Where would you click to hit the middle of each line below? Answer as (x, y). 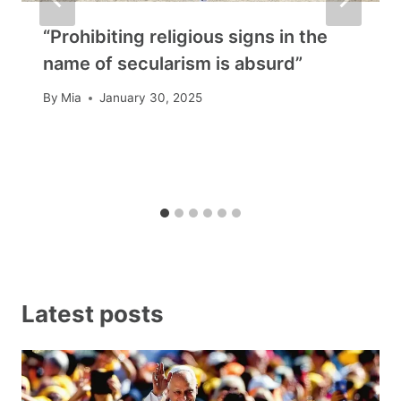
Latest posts (93, 313)
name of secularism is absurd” (173, 63)
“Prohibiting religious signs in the (185, 36)
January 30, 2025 (151, 98)
